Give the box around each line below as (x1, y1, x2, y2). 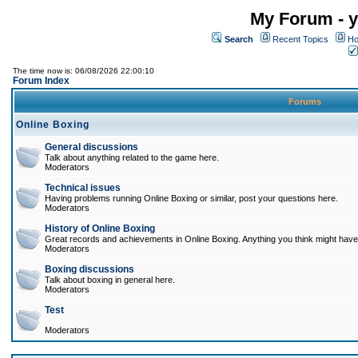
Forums (286, 97, 324, 106)
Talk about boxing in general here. (45, 275, 175, 284)
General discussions (45, 141, 138, 153)
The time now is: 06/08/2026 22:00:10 (13, 66, 154, 75)
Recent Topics (272, 34, 328, 44)
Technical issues (45, 182, 121, 193)
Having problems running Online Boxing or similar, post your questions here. (45, 193, 338, 203)
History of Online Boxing (45, 223, 155, 234)
